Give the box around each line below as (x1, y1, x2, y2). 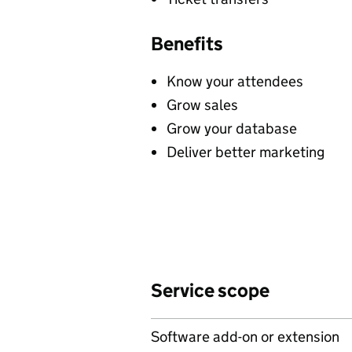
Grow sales (167, 96, 238, 114)
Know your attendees (167, 72, 303, 90)
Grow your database (167, 119, 297, 137)
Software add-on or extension (151, 328, 339, 346)
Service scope (151, 279, 269, 302)
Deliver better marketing (167, 143, 324, 161)
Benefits (151, 32, 223, 55)
